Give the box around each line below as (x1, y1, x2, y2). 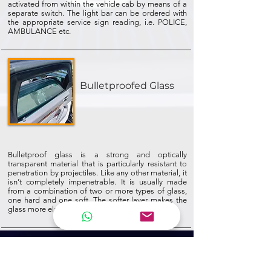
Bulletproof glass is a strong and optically (8, 150, 187, 159)
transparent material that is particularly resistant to (8, 159, 187, 168)
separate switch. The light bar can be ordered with (8, 8, 187, 18)
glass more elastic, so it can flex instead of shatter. (8, 204, 178, 214)
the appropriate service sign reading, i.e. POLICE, (8, 18, 187, 27)
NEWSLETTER (10, 244, 88, 257)
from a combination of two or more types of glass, (8, 186, 187, 195)
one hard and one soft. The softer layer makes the (8, 195, 187, 204)
